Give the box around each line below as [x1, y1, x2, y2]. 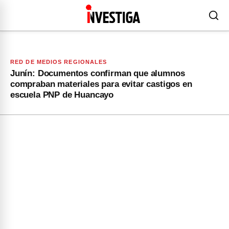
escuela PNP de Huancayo [10, 90, 114, 100]
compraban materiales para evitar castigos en [10, 79, 192, 89]
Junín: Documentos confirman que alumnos [10, 68, 185, 78]
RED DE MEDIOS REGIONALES [10, 59, 107, 65]
